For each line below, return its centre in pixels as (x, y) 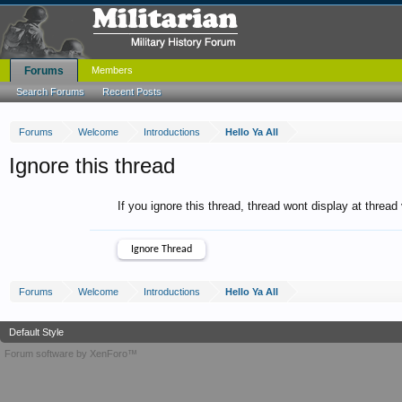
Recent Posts (132, 92)
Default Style (36, 332)
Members (112, 70)
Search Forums (50, 92)
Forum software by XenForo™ (71, 354)
